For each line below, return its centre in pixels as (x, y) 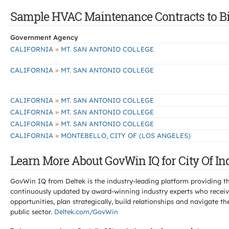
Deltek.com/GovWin (86, 212)
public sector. (32, 212)
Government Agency (44, 37)
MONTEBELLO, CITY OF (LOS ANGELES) (125, 135)
